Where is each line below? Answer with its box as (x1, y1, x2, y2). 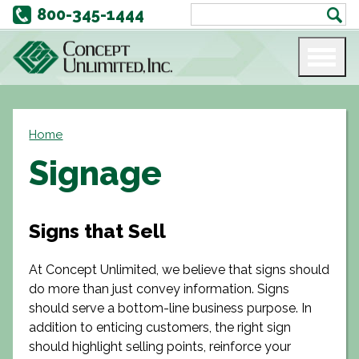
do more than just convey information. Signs (29, 281, 290, 296)
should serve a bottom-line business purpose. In (29, 301, 313, 316)
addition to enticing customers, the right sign (29, 320, 292, 335)
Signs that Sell (29, 220, 167, 243)
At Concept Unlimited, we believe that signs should (29, 262, 330, 277)
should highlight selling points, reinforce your (29, 339, 292, 354)
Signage (29, 154, 163, 193)
